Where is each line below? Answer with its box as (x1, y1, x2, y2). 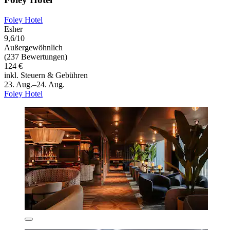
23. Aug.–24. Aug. (4, 80, 65, 89)
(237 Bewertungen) (4, 52, 67, 62)
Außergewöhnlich (4, 43, 63, 52)
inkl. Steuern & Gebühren (4, 71, 88, 80)
